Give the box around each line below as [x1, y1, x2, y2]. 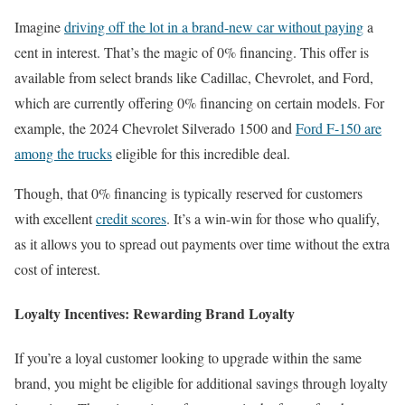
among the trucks [14, 143, 112, 163]
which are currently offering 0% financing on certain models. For [14, 92, 384, 112]
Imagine [14, 16, 64, 36]
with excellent [14, 208, 96, 228]
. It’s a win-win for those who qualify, [166, 208, 380, 228]
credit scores [96, 208, 166, 228]
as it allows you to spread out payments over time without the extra [14, 233, 390, 253]
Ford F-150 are [296, 118, 381, 137]
